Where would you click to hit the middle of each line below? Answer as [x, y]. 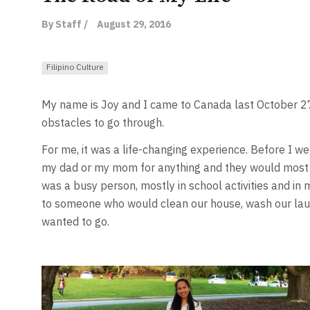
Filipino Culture [74, 67]
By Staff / [64, 25]
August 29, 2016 [134, 25]
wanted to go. [75, 221]
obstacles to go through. [102, 123]
